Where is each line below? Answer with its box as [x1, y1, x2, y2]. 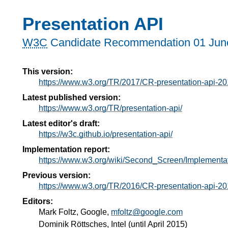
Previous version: [22, 170, 91, 180]
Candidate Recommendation [47, 36, 193, 49]
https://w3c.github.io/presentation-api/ [39, 129, 173, 138]
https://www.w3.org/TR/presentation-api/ [39, 103, 182, 112]
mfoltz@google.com [111, 207, 183, 216]
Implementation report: [22, 145, 110, 154]
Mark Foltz [39, 207, 76, 216]
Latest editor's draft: [22, 119, 100, 128]
